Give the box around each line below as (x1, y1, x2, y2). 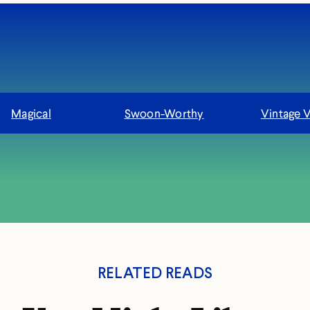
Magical (11, 106, 51, 121)
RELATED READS (97, 263, 213, 282)
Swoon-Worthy (124, 106, 204, 121)
